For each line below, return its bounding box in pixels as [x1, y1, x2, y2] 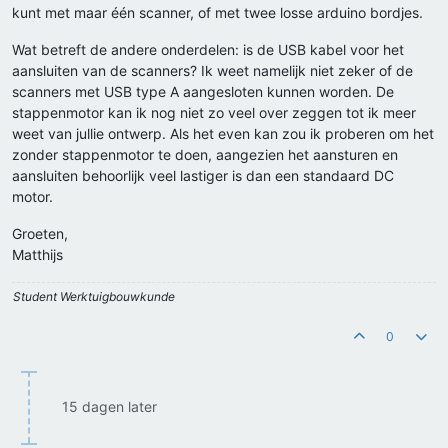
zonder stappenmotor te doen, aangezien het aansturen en [12, 146, 398, 164]
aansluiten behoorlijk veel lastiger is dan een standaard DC [12, 167, 394, 185]
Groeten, [12, 225, 68, 243]
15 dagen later [62, 398, 157, 416]
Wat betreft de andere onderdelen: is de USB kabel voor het [12, 41, 404, 59]
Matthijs [12, 246, 63, 264]
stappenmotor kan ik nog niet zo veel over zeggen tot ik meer [12, 104, 416, 122]
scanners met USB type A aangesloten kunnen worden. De [12, 83, 394, 101]
